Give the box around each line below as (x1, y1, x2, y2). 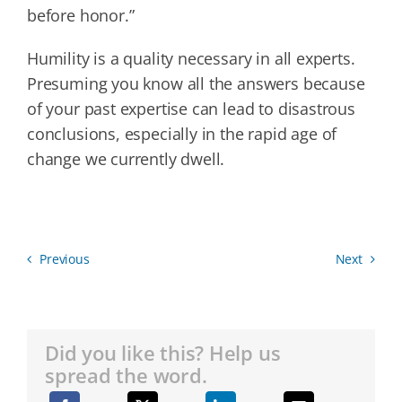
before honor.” (26, 4, 135, 26)
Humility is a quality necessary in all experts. (26, 47, 355, 69)
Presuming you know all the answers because (26, 72, 365, 94)
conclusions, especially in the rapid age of (26, 122, 337, 144)
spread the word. (44, 362, 207, 389)
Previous (39, 250, 90, 268)
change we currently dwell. (26, 147, 225, 170)
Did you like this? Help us (44, 339, 281, 366)
